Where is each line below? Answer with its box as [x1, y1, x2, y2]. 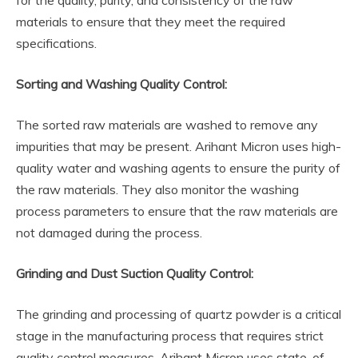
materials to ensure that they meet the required [16, 14, 285, 30]
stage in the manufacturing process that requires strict [16, 328, 324, 344]
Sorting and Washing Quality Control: [16, 76, 227, 92]
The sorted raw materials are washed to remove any [16, 117, 318, 133]
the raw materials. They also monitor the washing [16, 181, 299, 197]
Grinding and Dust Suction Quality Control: [16, 265, 253, 281]
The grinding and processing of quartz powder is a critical [16, 306, 341, 322]
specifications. [16, 35, 97, 51]
